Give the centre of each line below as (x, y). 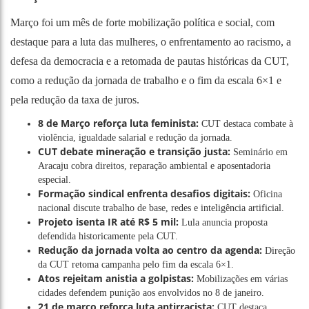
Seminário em (259, 152)
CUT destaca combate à (246, 123)
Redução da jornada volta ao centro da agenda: (150, 250)
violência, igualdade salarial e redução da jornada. (135, 137)
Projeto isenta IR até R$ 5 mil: (108, 221)
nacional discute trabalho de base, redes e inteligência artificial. (161, 208)
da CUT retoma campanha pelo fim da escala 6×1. (136, 264)
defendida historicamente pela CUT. (108, 236)
